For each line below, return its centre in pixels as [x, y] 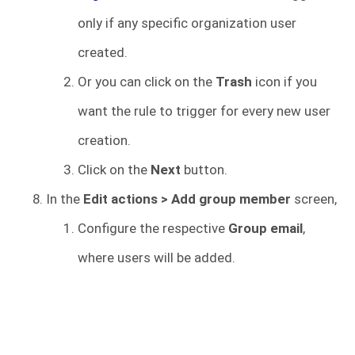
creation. [104, 141]
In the [65, 199]
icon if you [286, 82]
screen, [315, 199]
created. [103, 53]
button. [206, 170]
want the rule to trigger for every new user [204, 111]
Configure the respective [151, 229]
